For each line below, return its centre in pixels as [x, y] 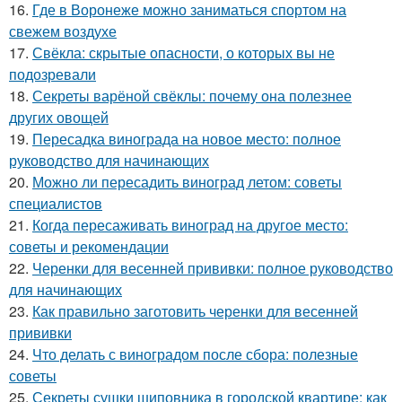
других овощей [59, 117]
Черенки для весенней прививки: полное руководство [213, 267]
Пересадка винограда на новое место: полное [187, 138]
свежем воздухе [63, 31]
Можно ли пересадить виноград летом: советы [187, 181]
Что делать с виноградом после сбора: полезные [195, 354]
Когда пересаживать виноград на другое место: [190, 224]
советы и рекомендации [89, 246]
